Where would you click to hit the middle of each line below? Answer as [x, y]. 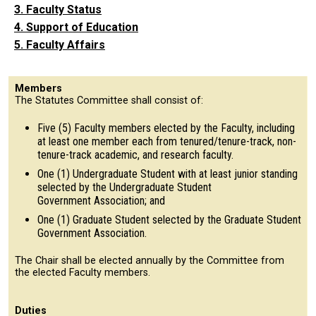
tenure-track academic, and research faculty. [135, 154]
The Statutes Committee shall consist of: [109, 100]
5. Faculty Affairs [60, 44]
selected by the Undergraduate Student [124, 187]
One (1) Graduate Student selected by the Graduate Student [169, 219]
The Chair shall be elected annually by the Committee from [150, 260]
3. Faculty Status [58, 9]
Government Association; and [103, 200]
